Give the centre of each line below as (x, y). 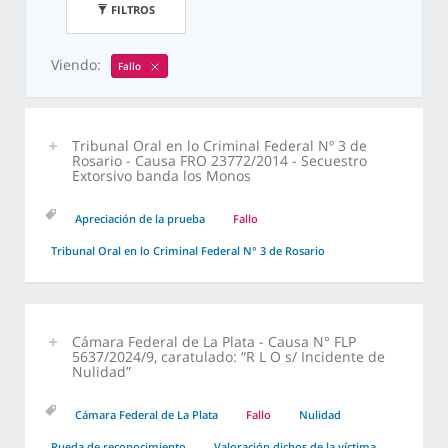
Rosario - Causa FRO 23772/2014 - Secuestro (219, 161)
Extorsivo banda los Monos (161, 176)
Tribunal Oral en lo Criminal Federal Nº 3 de (219, 146)
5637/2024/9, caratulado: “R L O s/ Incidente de (228, 357)
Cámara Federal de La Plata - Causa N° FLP (214, 342)
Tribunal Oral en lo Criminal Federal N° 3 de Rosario (188, 251)
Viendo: (76, 64)
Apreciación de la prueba (140, 219)
